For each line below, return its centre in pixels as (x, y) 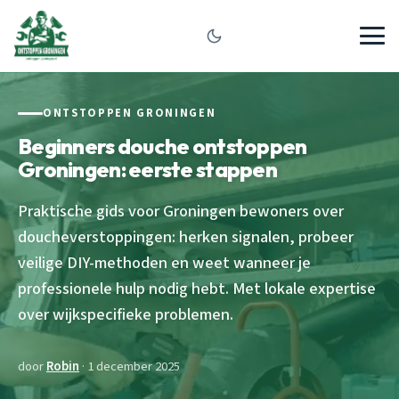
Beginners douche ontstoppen (163, 146)
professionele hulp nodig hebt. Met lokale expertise (197, 288)
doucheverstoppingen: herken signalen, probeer (186, 236)
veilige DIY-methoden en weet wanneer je (164, 262)
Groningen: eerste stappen (147, 169)
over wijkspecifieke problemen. (126, 314)
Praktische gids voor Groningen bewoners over (181, 211)
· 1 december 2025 (130, 366)
